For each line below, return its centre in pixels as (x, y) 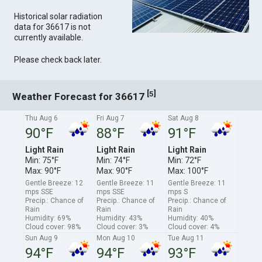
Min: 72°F (185, 160)
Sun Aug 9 (42, 238)
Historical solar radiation (58, 17)
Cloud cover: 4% (194, 227)
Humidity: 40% (191, 218)
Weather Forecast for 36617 (80, 96)
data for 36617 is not (53, 27)
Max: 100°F (188, 170)
